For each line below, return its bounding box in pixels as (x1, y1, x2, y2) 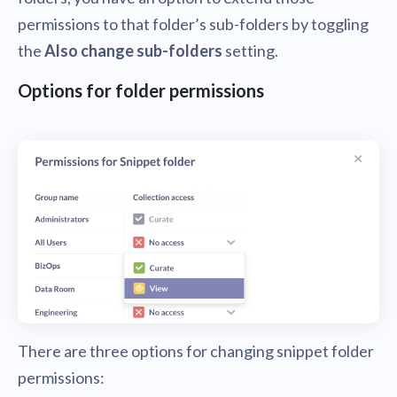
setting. (222, 41, 278, 61)
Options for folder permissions (18, 80, 264, 102)
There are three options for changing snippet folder (18, 341, 374, 362)
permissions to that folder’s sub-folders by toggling (18, 14, 369, 35)
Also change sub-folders (44, 41, 222, 61)
